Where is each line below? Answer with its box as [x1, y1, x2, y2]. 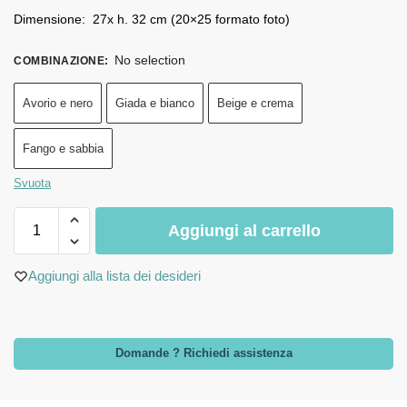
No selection [114, 52, 185, 67]
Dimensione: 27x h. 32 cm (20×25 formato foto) [14, 11, 290, 26]
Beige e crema [217, 95, 293, 110]
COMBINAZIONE [14, 54, 104, 67]
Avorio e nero [23, 95, 93, 110]
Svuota [14, 175, 51, 190]
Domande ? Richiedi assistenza [114, 346, 293, 360]
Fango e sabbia [23, 141, 104, 155]
